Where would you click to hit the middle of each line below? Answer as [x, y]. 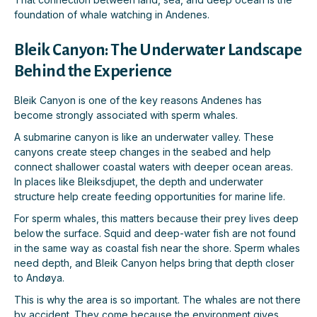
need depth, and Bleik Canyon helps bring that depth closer [154, 263]
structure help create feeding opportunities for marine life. [150, 197]
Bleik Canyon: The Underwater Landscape [158, 50]
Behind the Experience [93, 71]
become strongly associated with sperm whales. [126, 115]
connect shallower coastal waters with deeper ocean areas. [154, 167]
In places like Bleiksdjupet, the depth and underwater [139, 182]
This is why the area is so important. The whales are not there [157, 300]
